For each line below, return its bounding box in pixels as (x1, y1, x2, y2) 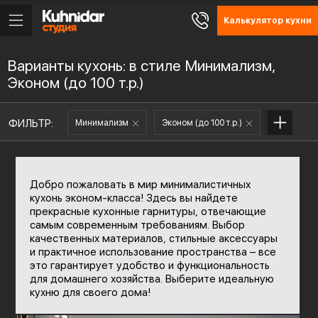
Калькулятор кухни (224, 16, 312, 26)
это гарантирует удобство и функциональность (29, 259, 270, 272)
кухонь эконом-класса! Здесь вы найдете (29, 192, 238, 204)
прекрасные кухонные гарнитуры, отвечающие (29, 205, 266, 218)
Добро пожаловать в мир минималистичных (29, 178, 251, 191)
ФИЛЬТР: (9, 117, 53, 130)
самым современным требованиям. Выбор (29, 219, 245, 231)
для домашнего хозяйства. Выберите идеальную (29, 273, 274, 285)
